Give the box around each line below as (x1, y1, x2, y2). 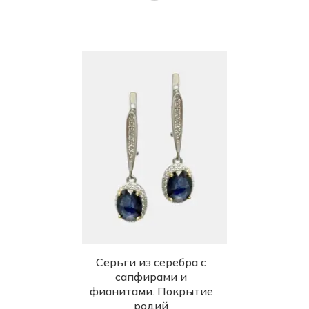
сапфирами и (115, 270, 187, 284)
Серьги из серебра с (96, 255, 206, 270)
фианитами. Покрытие (89, 284, 213, 299)
